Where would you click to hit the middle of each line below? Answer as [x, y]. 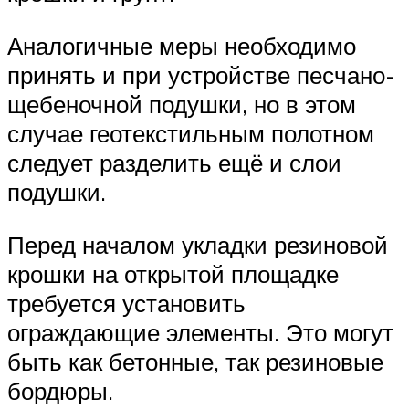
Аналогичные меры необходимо [182, 46]
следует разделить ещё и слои [174, 163]
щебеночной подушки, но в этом [182, 104]
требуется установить [126, 303]
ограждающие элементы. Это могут [200, 332]
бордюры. [60, 390]
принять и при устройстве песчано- [201, 75]
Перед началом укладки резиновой [198, 244]
